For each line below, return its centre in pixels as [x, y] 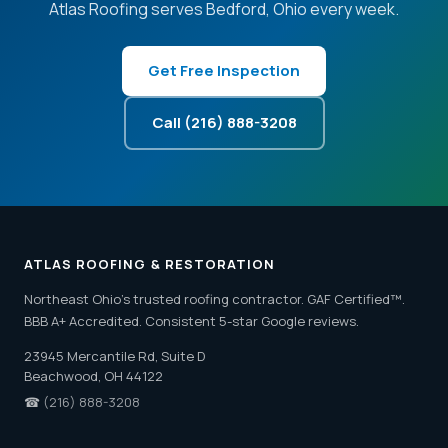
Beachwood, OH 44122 [93, 376]
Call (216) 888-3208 [224, 122]
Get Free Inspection [224, 70]
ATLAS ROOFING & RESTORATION [150, 264]
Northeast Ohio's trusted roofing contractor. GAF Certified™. [214, 299]
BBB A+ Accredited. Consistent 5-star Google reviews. [191, 321]
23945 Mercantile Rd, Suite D [114, 356]
